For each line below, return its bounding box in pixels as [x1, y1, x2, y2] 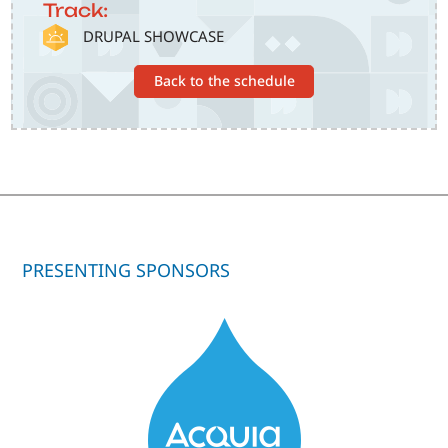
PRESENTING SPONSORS [21, 258, 230, 283]
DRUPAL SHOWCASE [83, 25, 225, 46]
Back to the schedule [153, 71, 295, 91]
